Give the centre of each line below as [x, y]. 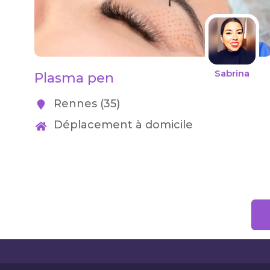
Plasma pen [74, 78]
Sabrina [232, 73]
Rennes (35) [85, 104]
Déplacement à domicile [121, 125]
